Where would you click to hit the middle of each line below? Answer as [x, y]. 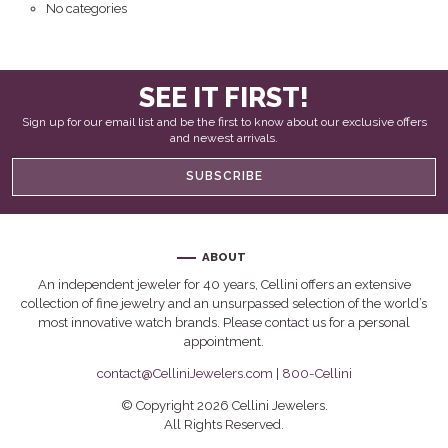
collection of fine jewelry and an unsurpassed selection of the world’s [224, 304]
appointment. [224, 342]
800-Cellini [316, 374]
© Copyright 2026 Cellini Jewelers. [224, 406]
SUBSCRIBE [224, 176]
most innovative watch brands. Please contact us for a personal [224, 323]
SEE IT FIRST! [224, 98]
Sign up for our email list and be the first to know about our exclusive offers [224, 122]
